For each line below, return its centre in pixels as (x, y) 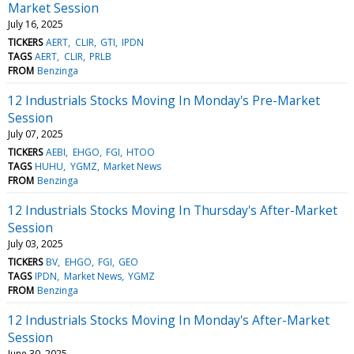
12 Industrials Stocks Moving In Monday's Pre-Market (164, 100)
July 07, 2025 (36, 134)
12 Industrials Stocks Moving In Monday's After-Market (169, 320)
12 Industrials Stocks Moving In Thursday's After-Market (173, 210)
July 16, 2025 (36, 24)
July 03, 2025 (36, 243)
